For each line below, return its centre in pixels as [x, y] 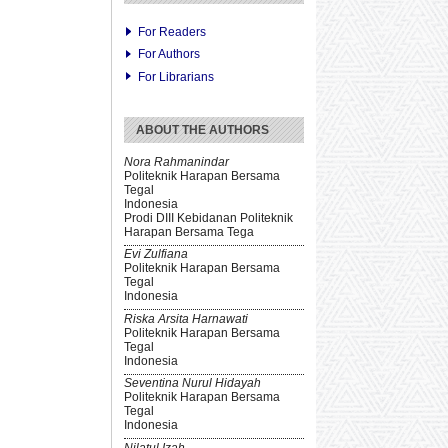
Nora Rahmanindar [176, 161]
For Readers [172, 31]
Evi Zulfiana [156, 254]
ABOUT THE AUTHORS [202, 129]
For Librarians [176, 76]
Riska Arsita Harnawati [186, 318]
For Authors [169, 54]
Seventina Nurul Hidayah [192, 383]
